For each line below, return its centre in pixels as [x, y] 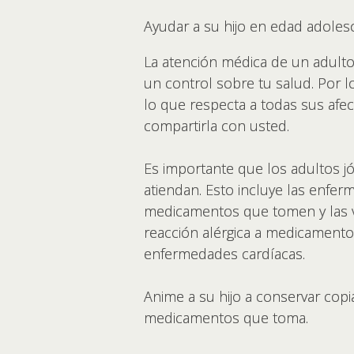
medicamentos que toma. [228, 318]
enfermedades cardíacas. [226, 254]
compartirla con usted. [218, 126]
